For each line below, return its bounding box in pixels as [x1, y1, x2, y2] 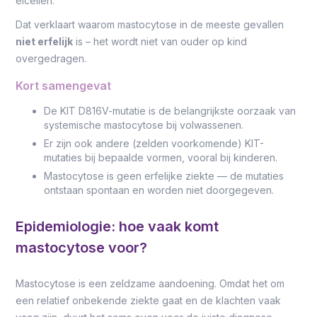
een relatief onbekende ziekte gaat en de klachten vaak [16, 294, 282, 306]
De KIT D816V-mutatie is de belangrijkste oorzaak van [44, 105, 296, 117]
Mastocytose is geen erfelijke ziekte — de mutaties [44, 170, 284, 182]
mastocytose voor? [16, 239, 148, 256]
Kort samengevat [16, 79, 112, 93]
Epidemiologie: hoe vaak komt [16, 218, 219, 235]
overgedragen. [16, 52, 87, 64]
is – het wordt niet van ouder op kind [73, 35, 248, 47]
